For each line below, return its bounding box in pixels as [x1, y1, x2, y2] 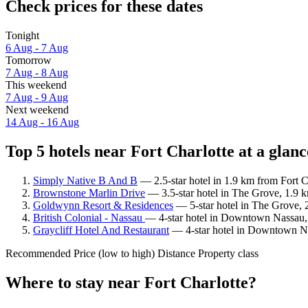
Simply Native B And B [33, 174, 137, 186]
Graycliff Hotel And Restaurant [33, 223, 169, 236]
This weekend [5, 79, 67, 91]
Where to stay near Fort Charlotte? [5, 273, 256, 291]
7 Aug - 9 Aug [5, 91, 68, 104]
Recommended [5, 247, 71, 259]
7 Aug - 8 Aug [5, 67, 68, 79]
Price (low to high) [74, 247, 155, 259]
